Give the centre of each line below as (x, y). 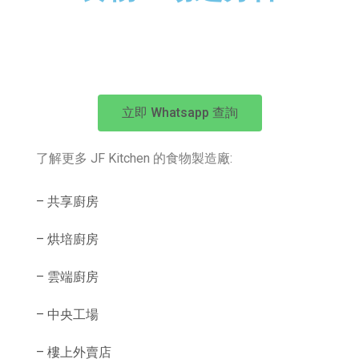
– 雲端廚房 (67, 276)
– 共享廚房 (67, 201)
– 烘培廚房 (67, 239)
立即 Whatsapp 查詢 (179, 112)
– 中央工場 (67, 314)
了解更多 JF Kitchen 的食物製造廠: (134, 158)
